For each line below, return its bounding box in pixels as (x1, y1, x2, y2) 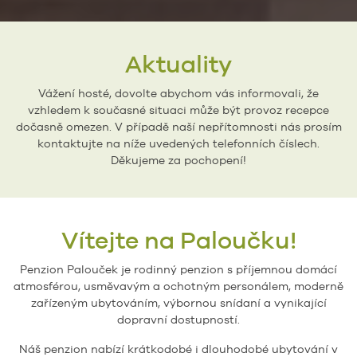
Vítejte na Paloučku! (61, 226, 296, 254)
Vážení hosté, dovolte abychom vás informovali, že (38, 86, 319, 100)
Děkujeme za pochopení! (111, 153, 246, 167)
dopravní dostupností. (117, 312, 240, 326)
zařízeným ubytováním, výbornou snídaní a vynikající (30, 296, 327, 309)
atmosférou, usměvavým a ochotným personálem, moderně (14, 279, 343, 292)
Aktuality (125, 49, 232, 78)
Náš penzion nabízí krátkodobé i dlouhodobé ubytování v (19, 342, 338, 355)
